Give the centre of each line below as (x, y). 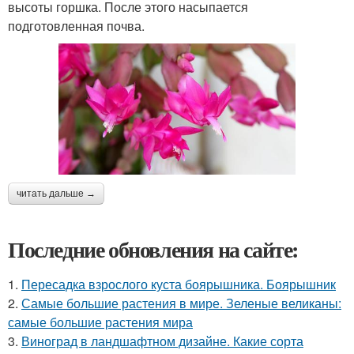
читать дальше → (56, 193)
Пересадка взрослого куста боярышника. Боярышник (179, 284)
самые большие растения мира (100, 322)
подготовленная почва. (76, 26)
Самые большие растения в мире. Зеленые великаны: (181, 303)
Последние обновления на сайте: (153, 249)
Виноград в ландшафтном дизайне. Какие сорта (162, 341)
